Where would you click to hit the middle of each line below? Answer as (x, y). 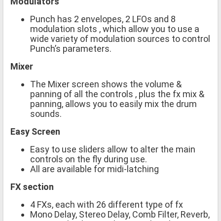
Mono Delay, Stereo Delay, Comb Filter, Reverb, (120, 215)
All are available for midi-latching (94, 169)
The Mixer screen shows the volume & (106, 84)
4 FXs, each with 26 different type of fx (107, 205)
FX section (32, 187)
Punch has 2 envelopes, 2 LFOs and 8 (103, 19)
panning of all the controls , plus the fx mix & (117, 94)
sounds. (46, 114)
